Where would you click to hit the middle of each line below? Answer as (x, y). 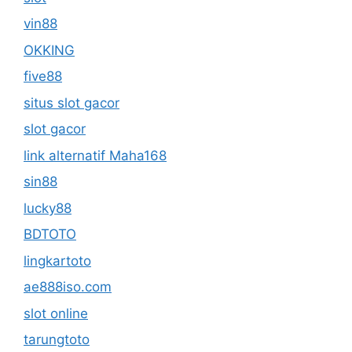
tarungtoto (57, 339)
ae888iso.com (68, 287)
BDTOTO (50, 234)
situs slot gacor (71, 103)
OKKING (49, 50)
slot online (56, 313)
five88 (43, 76)
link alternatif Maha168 (95, 155)
